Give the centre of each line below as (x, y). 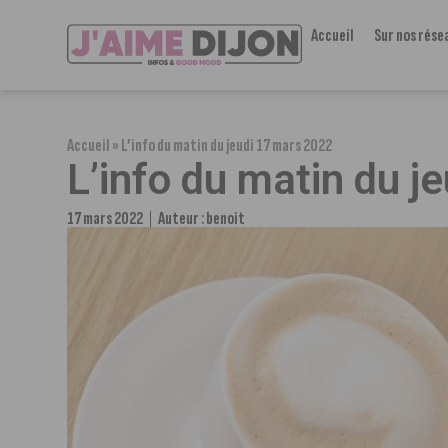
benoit (226, 218)
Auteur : (182, 218)
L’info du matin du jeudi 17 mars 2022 (227, 145)
